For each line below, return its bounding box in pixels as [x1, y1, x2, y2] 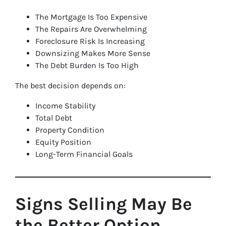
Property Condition [35, 125, 104, 135]
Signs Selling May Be [15, 194, 192, 214]
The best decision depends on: [15, 81, 126, 90]
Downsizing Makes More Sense [35, 48, 150, 58]
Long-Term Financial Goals [35, 149, 133, 159]
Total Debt [35, 113, 72, 123]
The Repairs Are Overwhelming [35, 24, 147, 34]
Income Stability [35, 101, 95, 110]
